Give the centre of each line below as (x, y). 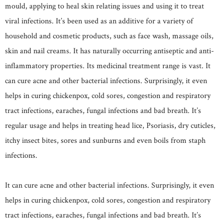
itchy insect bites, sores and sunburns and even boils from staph (105, 140)
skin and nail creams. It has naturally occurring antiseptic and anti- (110, 51)
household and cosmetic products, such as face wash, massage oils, (109, 36)
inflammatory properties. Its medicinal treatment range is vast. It (108, 66)
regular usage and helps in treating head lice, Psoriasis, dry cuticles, (110, 125)
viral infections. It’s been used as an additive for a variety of (99, 21)
